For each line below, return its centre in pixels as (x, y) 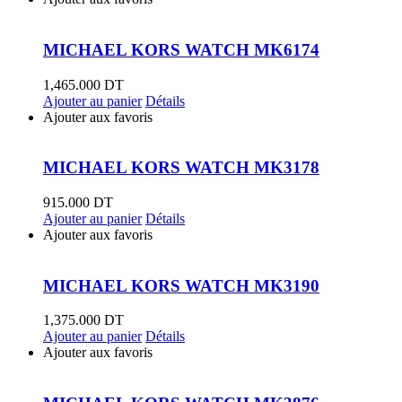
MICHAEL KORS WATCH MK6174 (181, 49)
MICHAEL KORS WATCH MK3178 (181, 168)
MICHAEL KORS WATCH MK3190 (181, 285)
